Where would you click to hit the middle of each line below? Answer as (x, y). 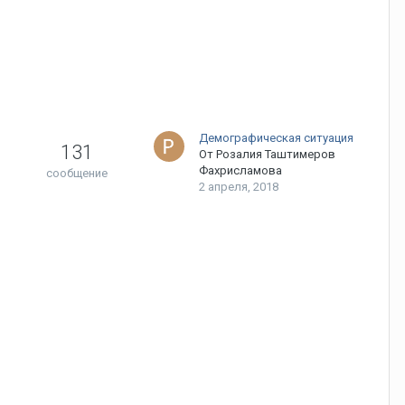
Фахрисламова (240, 170)
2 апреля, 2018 (239, 187)
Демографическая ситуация (276, 138)
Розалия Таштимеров (276, 154)
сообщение (77, 173)
